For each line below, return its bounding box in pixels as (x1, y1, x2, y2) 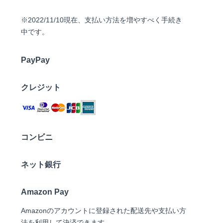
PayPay (21, 56, 50, 65)
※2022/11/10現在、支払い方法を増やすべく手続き (21, 16, 182, 24)
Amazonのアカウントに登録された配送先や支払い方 (21, 207, 186, 215)
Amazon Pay (21, 188, 69, 197)
